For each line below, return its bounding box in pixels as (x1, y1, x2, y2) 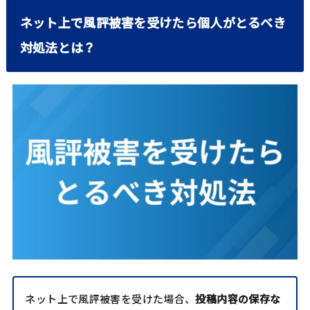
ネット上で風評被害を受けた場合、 (25, 291, 196, 306)
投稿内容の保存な (195, 291, 281, 306)
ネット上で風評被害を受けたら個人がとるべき (19, 13, 286, 32)
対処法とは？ (19, 38, 96, 57)
